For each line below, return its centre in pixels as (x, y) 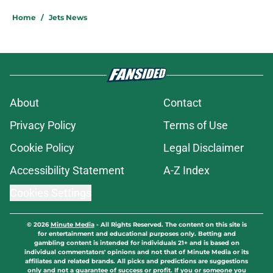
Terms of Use (196, 126)
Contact (183, 103)
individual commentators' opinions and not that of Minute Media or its (136, 252)
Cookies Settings (51, 193)
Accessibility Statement (67, 171)
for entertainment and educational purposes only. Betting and (136, 234)
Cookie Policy (42, 148)
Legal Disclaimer (204, 148)
